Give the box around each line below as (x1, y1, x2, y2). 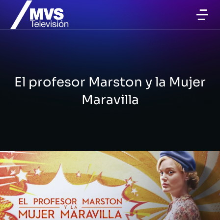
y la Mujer (142, 74, 206, 90)
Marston (88, 74, 142, 90)
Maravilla (81, 92, 139, 108)
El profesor (14, 74, 88, 90)
